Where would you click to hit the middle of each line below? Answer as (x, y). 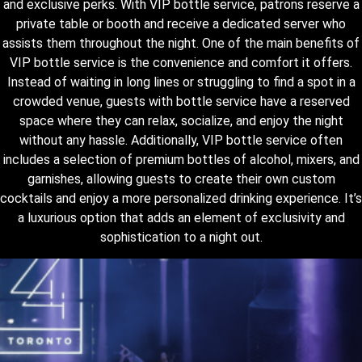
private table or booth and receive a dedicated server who (181, 23)
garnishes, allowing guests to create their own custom (181, 179)
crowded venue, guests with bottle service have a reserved (181, 101)
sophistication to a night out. (181, 237)
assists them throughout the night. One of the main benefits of (181, 43)
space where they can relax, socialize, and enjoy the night (181, 120)
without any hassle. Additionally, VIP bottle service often (181, 140)
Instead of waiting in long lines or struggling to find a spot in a (181, 82)
